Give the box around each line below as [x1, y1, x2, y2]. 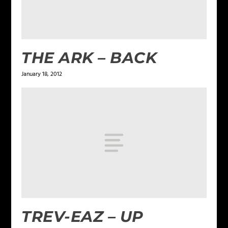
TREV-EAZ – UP [21, 207, 144, 226]
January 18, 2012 [21, 69, 63, 79]
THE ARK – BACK [21, 48, 157, 67]
